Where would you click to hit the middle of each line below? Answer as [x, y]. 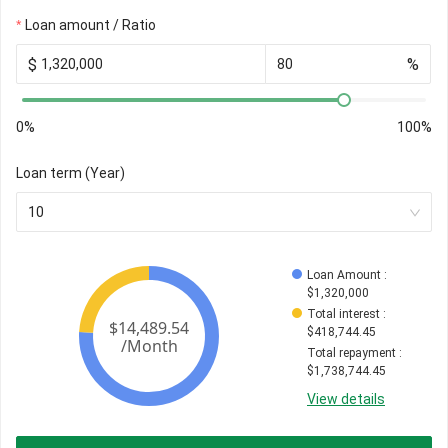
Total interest [343, 314]
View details [346, 399]
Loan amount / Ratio [90, 25]
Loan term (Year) [70, 173]
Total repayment [351, 353]
